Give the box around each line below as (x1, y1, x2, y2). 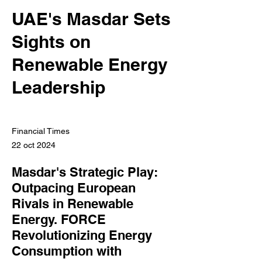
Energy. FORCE (12, 212, 106, 227)
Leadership (12, 77, 105, 98)
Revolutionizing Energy (12, 227, 152, 243)
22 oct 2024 (12, 140, 56, 150)
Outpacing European (12, 180, 136, 195)
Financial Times (12, 126, 70, 136)
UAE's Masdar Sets (12, 8, 171, 29)
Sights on (12, 31, 91, 52)
